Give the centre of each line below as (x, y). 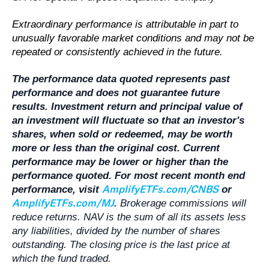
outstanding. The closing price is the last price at (121, 245)
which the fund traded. (62, 259)
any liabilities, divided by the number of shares (116, 231)
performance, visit (57, 190)
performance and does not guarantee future (116, 93)
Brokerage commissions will (183, 204)
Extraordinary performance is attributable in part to (125, 25)
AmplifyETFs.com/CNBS (161, 189)
